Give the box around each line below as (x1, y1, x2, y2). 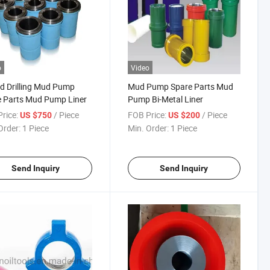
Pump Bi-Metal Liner (127, 93, 203, 105)
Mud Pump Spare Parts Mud (127, 81, 233, 93)
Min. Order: (127, 122, 169, 134)
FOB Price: (127, 109, 166, 121)
